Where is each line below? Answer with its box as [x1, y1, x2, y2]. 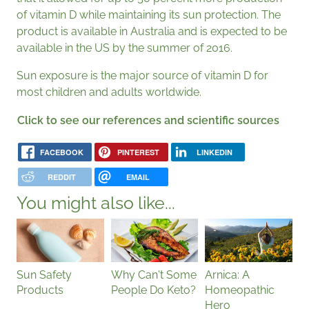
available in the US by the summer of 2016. [17, 41, 232, 54]
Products [17, 283, 63, 297]
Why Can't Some [110, 268, 197, 281]
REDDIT [47, 171, 76, 182]
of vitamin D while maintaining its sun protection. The [17, 8, 281, 21]
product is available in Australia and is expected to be [17, 24, 287, 38]
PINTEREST [117, 147, 159, 158]
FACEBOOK [39, 147, 83, 158]
